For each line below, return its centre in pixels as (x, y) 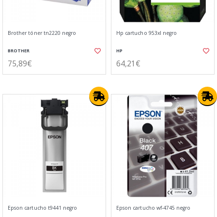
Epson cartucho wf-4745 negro (154, 208)
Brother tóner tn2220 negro (42, 33)
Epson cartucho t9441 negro (43, 208)
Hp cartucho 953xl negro (147, 33)
